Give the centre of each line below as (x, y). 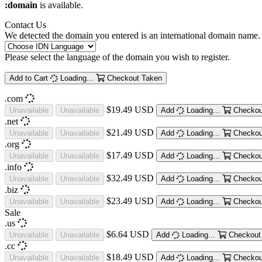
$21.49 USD (130, 132)
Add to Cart (29, 78)
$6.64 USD (128, 234)
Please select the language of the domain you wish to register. (117, 57)
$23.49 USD (130, 201)
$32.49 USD (130, 178)
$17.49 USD (130, 155)
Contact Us (25, 25)
